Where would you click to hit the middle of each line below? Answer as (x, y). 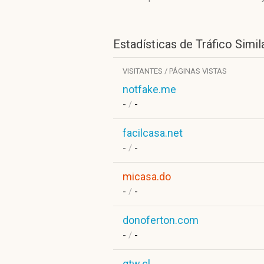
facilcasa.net (153, 133)
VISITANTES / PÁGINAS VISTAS (175, 71)
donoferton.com (161, 220)
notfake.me (149, 89)
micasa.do (147, 176)
